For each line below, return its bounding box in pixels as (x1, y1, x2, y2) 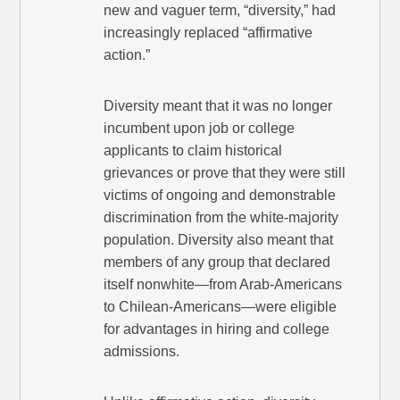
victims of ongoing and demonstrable (104, 187, 337, 204)
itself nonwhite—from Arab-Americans (104, 277, 343, 293)
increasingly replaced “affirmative (104, 25, 313, 41)
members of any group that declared (104, 254, 331, 271)
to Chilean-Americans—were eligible (104, 299, 337, 315)
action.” (104, 47, 151, 63)
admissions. (104, 344, 180, 360)
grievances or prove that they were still (104, 165, 346, 181)
